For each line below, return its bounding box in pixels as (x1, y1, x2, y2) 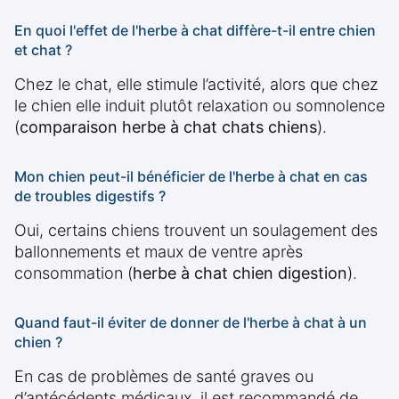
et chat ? (14, 41, 72, 60)
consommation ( (14, 264, 133, 283)
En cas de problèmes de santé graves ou (14, 367, 313, 387)
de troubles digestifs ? (14, 187, 166, 206)
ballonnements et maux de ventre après (14, 242, 303, 262)
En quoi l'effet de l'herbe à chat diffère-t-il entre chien (14, 21, 376, 40)
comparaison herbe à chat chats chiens (20, 118, 317, 137)
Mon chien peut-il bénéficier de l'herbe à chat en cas (14, 167, 368, 186)
